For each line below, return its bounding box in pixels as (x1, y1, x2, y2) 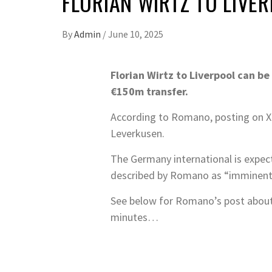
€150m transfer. (110, 84, 188, 98)
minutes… (110, 210, 158, 224)
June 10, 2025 (108, 28, 163, 40)
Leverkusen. (110, 126, 165, 140)
